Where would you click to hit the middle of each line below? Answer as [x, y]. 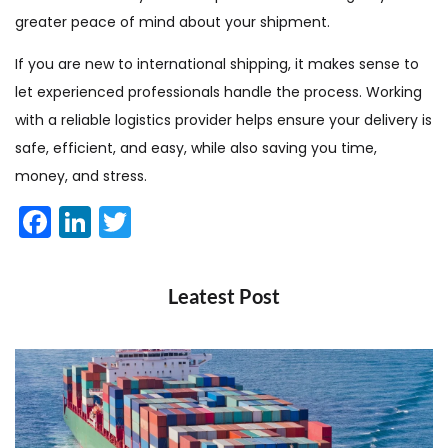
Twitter [183, 221]
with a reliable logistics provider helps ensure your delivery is [223, 120]
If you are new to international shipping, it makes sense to [217, 64]
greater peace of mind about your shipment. [172, 22]
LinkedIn [153, 221]
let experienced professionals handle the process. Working [218, 92]
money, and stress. [81, 176]
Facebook [127, 221]
